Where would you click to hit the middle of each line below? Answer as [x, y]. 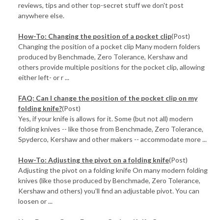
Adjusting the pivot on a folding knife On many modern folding [113, 170]
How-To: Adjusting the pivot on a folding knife [94, 160]
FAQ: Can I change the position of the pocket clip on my [108, 98]
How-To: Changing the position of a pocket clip [95, 36]
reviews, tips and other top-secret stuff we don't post [101, 5]
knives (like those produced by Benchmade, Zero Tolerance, [110, 180]
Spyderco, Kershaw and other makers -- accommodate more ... [113, 139]
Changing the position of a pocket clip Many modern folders [110, 46]
